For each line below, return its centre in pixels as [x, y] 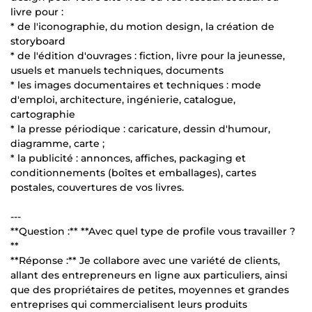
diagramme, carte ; [57, 143]
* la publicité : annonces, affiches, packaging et [128, 158]
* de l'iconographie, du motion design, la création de [142, 26]
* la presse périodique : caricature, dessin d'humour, [140, 128]
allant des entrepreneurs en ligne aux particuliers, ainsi [149, 275]
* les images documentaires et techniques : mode [136, 85]
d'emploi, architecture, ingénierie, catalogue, [123, 99]
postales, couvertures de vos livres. [97, 187]
